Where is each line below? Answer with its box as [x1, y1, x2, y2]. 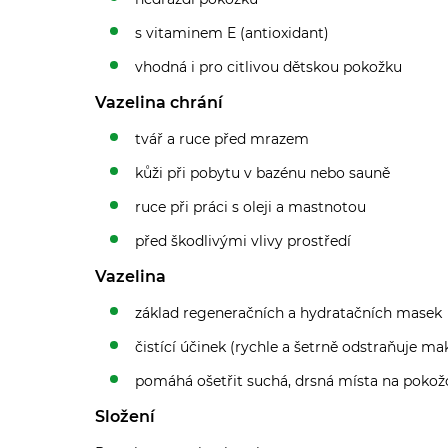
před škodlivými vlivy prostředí [135, 231, 351, 250]
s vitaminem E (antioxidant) [135, 23, 329, 42]
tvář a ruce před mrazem [135, 129, 309, 148]
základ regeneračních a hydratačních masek [135, 303, 442, 322]
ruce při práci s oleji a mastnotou [135, 197, 366, 216]
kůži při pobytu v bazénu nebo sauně [135, 163, 390, 182]
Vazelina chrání [95, 92, 223, 112]
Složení [95, 406, 155, 426]
